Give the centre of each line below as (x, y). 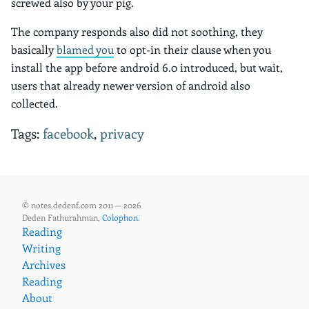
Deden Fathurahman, (62, 218)
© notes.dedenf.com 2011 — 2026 (82, 205)
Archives (44, 265)
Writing (41, 248)
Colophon (120, 218)
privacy (122, 133)
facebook (68, 133)
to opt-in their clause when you (192, 50)
